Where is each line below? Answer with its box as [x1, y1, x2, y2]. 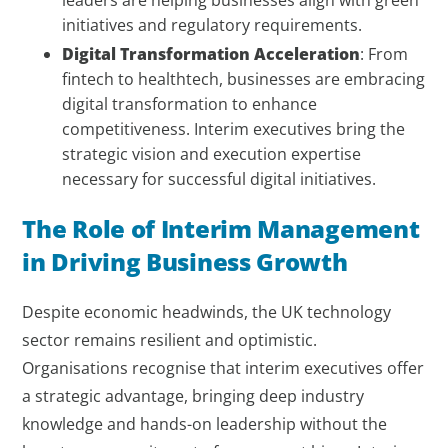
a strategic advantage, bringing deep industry [22, 384, 365, 407]
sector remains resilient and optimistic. [22, 328, 318, 351]
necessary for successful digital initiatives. [62, 167, 377, 190]
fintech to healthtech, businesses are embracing [62, 67, 426, 90]
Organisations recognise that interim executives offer [22, 356, 425, 379]
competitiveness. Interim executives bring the [62, 117, 406, 140]
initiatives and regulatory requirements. [62, 14, 363, 37]
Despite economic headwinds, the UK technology [22, 300, 392, 323]
